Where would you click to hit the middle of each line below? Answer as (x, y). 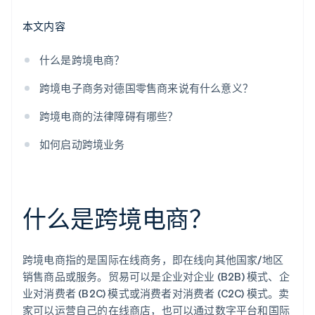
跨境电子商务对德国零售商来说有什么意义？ (146, 88)
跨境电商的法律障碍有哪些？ (109, 116)
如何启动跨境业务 (82, 144)
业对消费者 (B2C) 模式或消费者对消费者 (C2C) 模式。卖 (156, 294)
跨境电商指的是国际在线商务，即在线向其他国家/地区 (153, 260)
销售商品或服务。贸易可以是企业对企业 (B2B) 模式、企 (156, 277)
